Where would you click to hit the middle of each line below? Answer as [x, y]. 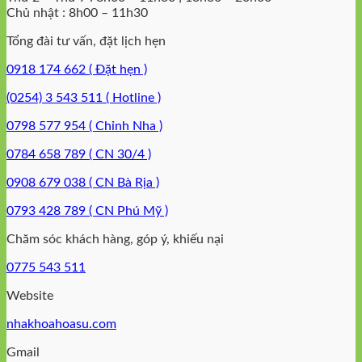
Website [30, 295]
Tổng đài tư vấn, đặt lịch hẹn [86, 41]
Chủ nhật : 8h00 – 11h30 [77, 13]
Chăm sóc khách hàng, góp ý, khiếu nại [115, 239]
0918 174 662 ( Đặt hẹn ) [77, 69]
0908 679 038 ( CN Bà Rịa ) [83, 182]
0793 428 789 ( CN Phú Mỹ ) [87, 210]
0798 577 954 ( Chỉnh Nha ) [84, 126]
